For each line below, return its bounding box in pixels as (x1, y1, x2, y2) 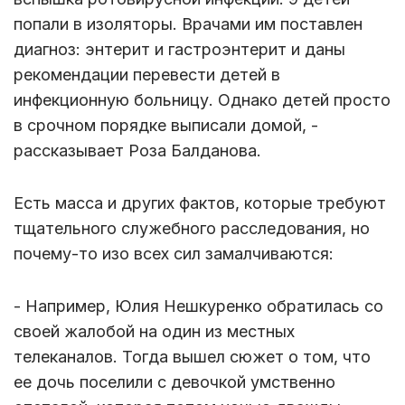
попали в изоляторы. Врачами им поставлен (14, 14, 363, 33)
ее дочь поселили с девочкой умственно (14, 372, 335, 391)
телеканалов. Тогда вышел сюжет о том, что (14, 346, 371, 366)
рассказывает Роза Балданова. (14, 140, 266, 160)
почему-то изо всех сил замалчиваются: (14, 243, 334, 263)
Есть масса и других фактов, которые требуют (14, 193, 386, 212)
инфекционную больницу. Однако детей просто (14, 89, 391, 109)
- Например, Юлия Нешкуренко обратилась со (14, 296, 383, 316)
